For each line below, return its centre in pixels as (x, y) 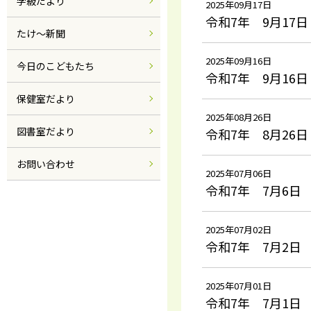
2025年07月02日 (238, 229)
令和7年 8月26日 (257, 134)
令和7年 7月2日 (253, 246)
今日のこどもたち (56, 66)
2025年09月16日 (238, 61)
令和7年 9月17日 (257, 22)
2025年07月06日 (238, 173)
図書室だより (46, 131)
